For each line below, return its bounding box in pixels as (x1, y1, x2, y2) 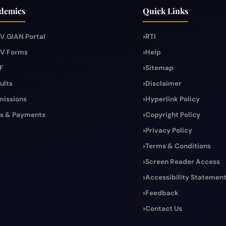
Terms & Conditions (145, 141, 211, 150)
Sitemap (145, 63, 174, 72)
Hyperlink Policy (145, 94, 200, 103)
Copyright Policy (145, 110, 201, 119)
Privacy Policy (145, 126, 193, 135)
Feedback (145, 188, 179, 197)
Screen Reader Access (145, 157, 220, 166)
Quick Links (143, 5, 189, 16)
